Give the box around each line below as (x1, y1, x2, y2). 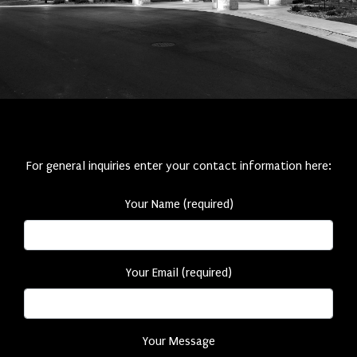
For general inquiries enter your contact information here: (25, 159, 331, 173)
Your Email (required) (125, 265, 232, 280)
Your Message (142, 334, 215, 348)
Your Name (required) (124, 197, 233, 211)
